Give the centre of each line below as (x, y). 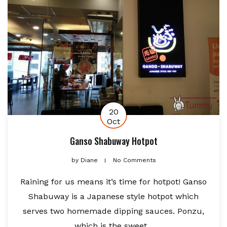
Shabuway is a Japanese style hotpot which (113, 197)
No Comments (134, 160)
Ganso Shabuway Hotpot (113, 141)
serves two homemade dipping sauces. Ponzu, (113, 211)
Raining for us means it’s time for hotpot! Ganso (113, 182)
